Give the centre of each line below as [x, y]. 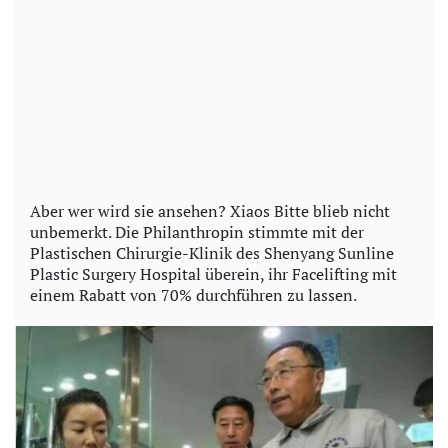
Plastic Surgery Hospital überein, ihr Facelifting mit [213, 273]
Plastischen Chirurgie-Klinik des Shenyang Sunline [212, 252]
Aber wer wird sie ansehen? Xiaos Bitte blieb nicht [210, 210]
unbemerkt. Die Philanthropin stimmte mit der [197, 231]
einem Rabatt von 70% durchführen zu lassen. [193, 294]
